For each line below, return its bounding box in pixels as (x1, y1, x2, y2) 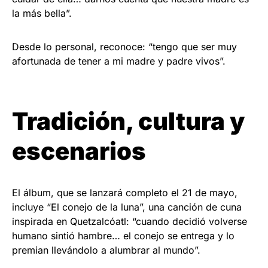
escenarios (12, 136, 146, 166)
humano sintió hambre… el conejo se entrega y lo (12, 230, 234, 242)
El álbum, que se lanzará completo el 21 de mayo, (12, 187, 237, 199)
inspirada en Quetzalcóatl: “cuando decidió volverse (12, 215, 247, 228)
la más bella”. (12, 7, 72, 20)
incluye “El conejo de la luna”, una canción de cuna (12, 201, 242, 214)
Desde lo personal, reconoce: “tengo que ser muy (12, 41, 237, 53)
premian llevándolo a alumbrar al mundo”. (12, 244, 200, 257)
